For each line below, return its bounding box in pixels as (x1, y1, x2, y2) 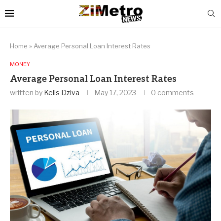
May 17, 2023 (94, 88, 136, 97)
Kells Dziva (44, 88, 79, 97)
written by (10, 88, 44, 97)
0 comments (151, 88, 194, 97)
